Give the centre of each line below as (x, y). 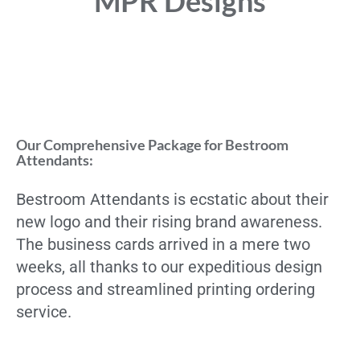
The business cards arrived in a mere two (163, 245)
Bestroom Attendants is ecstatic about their (172, 200)
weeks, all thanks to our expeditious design (169, 267)
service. (44, 312)
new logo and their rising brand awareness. (169, 222)
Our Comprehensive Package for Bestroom (152, 145)
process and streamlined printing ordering (166, 290)
